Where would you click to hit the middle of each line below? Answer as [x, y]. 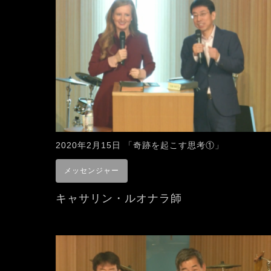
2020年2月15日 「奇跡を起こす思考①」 [140, 145]
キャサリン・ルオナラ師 [119, 198]
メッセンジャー [92, 170]
